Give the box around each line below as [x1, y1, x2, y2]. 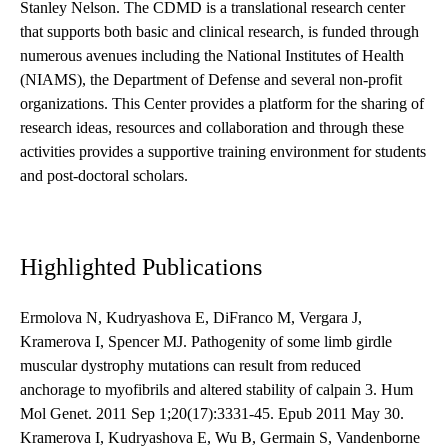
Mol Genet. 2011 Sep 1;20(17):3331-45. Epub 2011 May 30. [20, 405, 404, 423]
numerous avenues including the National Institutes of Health [20, 47, 404, 65]
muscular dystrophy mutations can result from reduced [20, 357, 361, 375]
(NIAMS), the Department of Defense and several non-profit [20, 71, 402, 89]
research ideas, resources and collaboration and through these [20, 119, 404, 137]
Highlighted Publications [20, 254, 262, 281]
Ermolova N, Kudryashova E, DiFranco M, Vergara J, [20, 309, 362, 327]
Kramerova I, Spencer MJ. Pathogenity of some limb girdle [20, 333, 392, 351]
